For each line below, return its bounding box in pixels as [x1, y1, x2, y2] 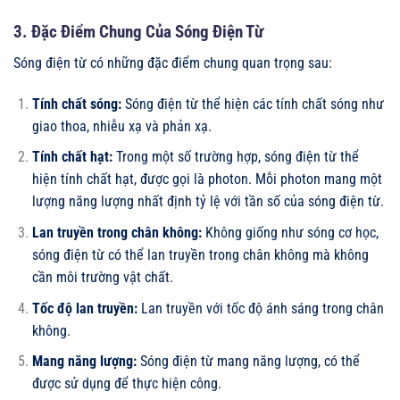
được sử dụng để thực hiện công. [31, 375, 221, 393]
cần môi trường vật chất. [31, 268, 173, 286]
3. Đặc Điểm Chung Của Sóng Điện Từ [13, 21, 263, 43]
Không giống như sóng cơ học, [201, 223, 379, 241]
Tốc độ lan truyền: [31, 299, 137, 317]
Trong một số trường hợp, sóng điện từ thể [112, 148, 359, 166]
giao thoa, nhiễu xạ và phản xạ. [31, 117, 212, 135]
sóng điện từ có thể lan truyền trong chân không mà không [31, 246, 369, 263]
